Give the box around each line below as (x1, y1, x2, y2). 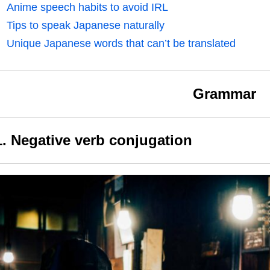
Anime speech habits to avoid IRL (6, 1, 168, 14)
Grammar (192, 86, 256, 102)
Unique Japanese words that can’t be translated (6, 37, 236, 50)
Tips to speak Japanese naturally (6, 19, 165, 32)
